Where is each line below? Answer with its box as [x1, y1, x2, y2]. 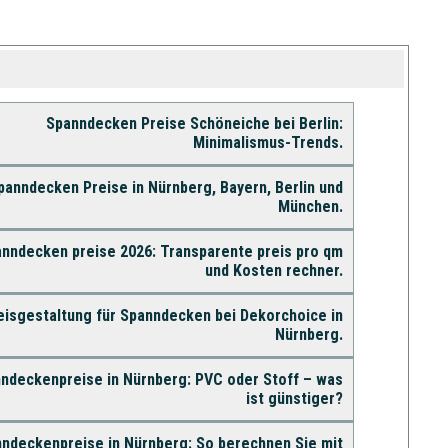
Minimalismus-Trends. [192, 132, 343, 152]
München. [277, 196, 343, 216]
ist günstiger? [245, 388, 343, 408]
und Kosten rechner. [204, 260, 343, 280]
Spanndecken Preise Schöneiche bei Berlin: [45, 113, 343, 133]
